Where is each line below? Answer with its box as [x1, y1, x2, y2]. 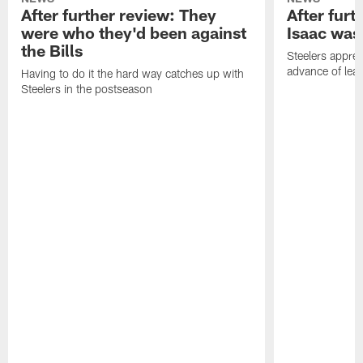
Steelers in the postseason [21, 82, 153, 96]
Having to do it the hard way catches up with [21, 66, 245, 81]
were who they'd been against [21, 23, 247, 43]
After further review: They [21, 5, 217, 25]
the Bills [21, 41, 83, 61]
